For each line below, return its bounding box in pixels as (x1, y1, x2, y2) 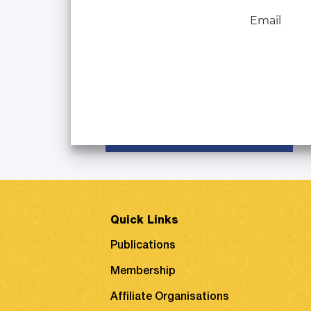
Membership (110, 267, 176, 278)
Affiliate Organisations (110, 292, 229, 303)
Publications (110, 241, 176, 252)
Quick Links (110, 216, 178, 227)
